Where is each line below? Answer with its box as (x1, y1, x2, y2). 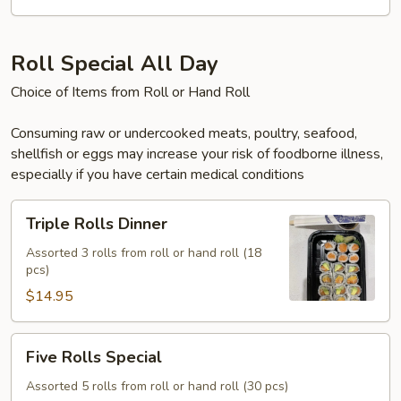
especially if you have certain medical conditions (11, 165, 304, 184)
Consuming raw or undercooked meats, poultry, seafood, (11, 124, 357, 143)
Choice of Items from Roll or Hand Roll (11, 82, 250, 102)
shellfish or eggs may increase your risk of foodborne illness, (11, 144, 383, 164)
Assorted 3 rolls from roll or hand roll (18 (26, 244, 261, 261)
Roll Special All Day (11, 49, 218, 78)
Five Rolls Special (26, 346, 162, 368)
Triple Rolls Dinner (26, 213, 167, 235)
